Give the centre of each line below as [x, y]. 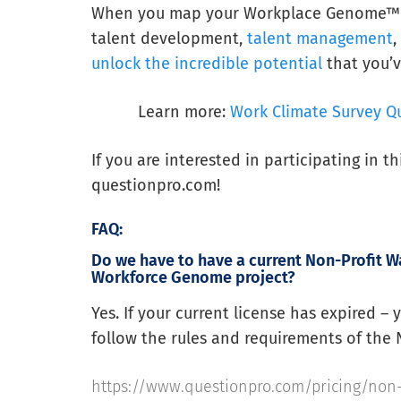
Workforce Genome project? [193, 278]
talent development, [169, 39]
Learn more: [184, 112]
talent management [320, 39]
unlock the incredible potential [207, 64]
